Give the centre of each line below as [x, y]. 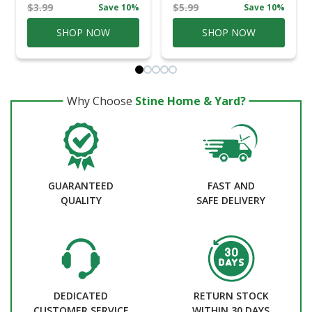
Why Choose [101, 101]
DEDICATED [81, 295]
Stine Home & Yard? [190, 101]
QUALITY [81, 200]
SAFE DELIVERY [231, 200]
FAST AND [231, 185]
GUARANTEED [81, 185]
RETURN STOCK [231, 295]
